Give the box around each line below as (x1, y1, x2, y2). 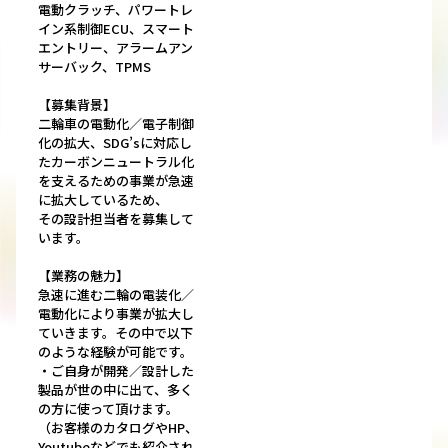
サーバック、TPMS (38, 57, 151, 77)
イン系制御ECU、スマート (38, 19, 194, 39)
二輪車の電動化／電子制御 (38, 114, 194, 134)
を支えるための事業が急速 (38, 171, 194, 191)
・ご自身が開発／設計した (38, 361, 194, 381)
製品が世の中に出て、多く (38, 380, 193, 400)
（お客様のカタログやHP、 (38, 418, 198, 438)
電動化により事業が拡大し (38, 304, 194, 324)
